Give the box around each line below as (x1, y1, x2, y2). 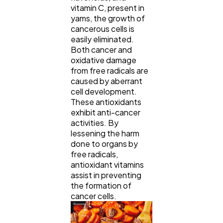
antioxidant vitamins (71, 159, 144, 170)
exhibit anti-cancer (71, 107, 140, 118)
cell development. (71, 86, 137, 97)
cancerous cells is (71, 23, 134, 34)
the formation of (71, 180, 131, 191)
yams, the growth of (71, 13, 145, 24)
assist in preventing (71, 170, 141, 181)
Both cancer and (71, 44, 132, 55)
